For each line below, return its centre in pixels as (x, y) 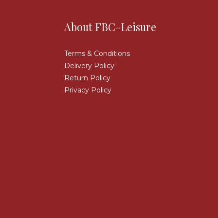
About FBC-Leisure (110, 27)
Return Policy (87, 78)
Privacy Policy (88, 90)
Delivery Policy (89, 66)
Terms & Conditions (97, 54)
